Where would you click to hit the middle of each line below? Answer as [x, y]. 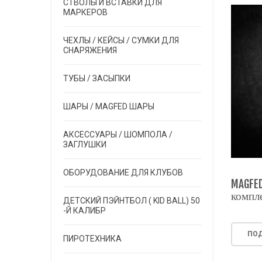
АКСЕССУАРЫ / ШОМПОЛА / [118, 135]
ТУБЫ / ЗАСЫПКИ [97, 78]
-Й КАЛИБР [85, 211]
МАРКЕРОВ [85, 12]
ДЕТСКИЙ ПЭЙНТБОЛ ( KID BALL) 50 [132, 201]
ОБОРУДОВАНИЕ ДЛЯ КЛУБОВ [123, 173]
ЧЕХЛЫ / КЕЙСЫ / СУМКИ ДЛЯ [121, 40]
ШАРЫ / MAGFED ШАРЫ [109, 106]
